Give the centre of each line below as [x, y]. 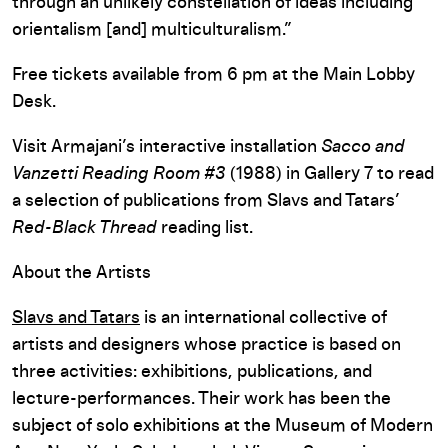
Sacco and [363, 147]
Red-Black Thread [84, 228]
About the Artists [81, 273]
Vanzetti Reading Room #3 [119, 174]
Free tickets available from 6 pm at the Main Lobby [213, 75]
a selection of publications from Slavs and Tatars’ [205, 201]
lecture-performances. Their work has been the [201, 399]
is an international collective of [263, 318]
